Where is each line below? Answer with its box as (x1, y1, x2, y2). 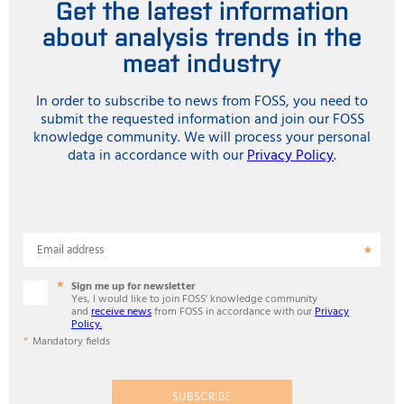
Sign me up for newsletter (71, 278, 195, 296)
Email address (37, 241, 104, 260)
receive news (91, 303, 151, 321)
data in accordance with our (68, 144, 247, 168)
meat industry (123, 45, 281, 78)
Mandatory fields (32, 333, 110, 351)
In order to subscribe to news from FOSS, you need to (36, 90, 368, 114)
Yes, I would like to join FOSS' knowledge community (71, 290, 317, 308)
